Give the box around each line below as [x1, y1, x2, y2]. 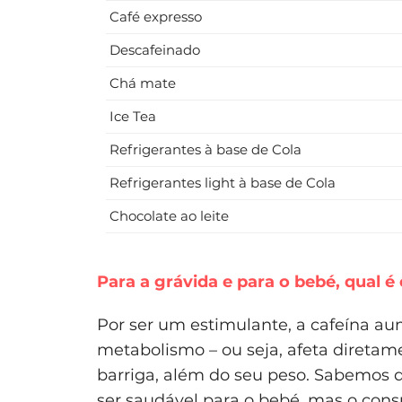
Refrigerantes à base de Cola [109, 141, 301, 159]
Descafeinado [109, 41, 200, 59]
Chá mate [109, 74, 176, 92]
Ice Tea [109, 108, 156, 126]
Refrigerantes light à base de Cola [109, 174, 336, 192]
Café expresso [109, 8, 202, 26]
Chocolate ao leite [109, 207, 229, 225]
